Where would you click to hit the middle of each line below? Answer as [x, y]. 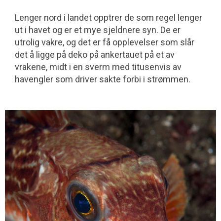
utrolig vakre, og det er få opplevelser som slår [105, 42]
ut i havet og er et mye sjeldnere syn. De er [98, 30]
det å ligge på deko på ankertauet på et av [95, 54]
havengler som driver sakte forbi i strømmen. [103, 79]
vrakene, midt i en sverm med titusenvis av [98, 67]
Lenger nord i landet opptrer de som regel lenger [109, 17]
